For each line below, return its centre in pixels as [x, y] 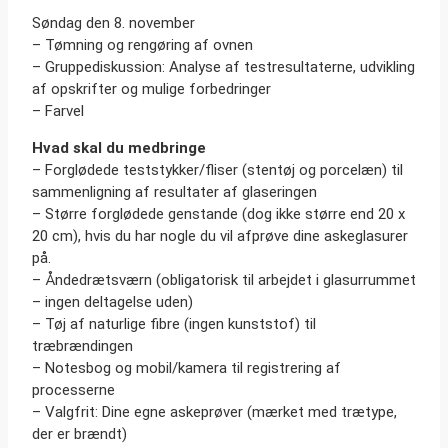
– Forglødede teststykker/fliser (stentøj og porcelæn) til [217, 169]
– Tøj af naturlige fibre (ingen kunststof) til [174, 323]
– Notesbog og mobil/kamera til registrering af [186, 367]
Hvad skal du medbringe [119, 147]
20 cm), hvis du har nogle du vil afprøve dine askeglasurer [220, 235]
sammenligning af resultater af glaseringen [174, 191]
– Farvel [58, 110]
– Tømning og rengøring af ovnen [142, 44]
